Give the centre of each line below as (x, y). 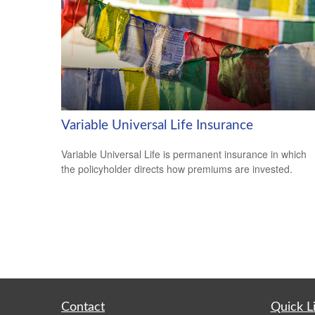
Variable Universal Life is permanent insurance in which (184, 154)
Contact (83, 307)
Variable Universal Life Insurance (157, 125)
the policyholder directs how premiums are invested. (177, 168)
